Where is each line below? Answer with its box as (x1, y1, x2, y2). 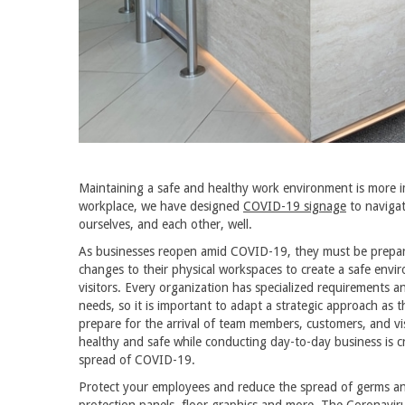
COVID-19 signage (243, 198, 346, 213)
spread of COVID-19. (79, 352, 195, 367)
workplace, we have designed (79, 198, 243, 213)
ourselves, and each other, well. (79, 216, 252, 231)
